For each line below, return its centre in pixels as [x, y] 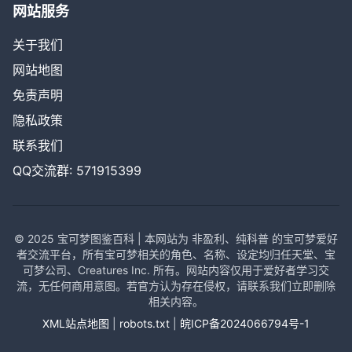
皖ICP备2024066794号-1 [245, 323]
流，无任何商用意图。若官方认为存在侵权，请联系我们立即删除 [176, 286]
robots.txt [145, 323]
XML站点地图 [76, 323]
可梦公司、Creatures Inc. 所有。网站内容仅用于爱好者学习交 [176, 270]
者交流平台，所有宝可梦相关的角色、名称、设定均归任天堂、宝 [176, 254]
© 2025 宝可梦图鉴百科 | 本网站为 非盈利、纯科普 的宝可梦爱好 [176, 238]
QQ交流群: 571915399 [77, 170]
